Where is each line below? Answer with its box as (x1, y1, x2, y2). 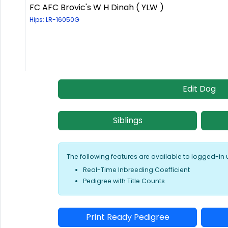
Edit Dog (182, 83, 216, 95)
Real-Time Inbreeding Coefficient (83, 165, 190, 175)
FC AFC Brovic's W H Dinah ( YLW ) (30, 2, 164, 14)
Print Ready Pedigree (85, 211, 169, 223)
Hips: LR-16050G (30, 15, 79, 24)
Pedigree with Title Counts (83, 177, 165, 186)
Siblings (112, 115, 142, 127)
